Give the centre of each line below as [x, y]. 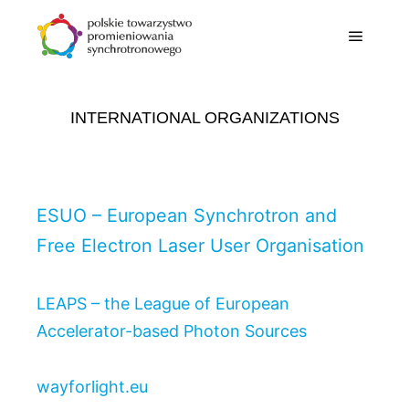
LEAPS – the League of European [163, 304]
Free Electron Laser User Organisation [200, 246]
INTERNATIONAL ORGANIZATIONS [204, 118]
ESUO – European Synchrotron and [187, 215]
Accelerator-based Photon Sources [172, 331]
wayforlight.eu [92, 386]
